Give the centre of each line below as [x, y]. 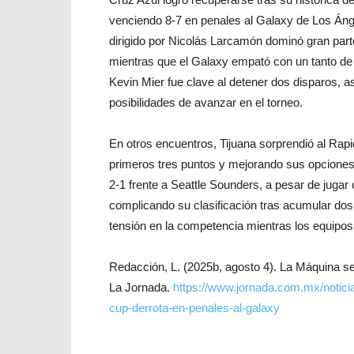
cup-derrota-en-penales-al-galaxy [194, 308]
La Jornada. [141, 287]
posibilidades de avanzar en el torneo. [206, 102]
